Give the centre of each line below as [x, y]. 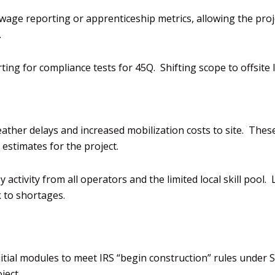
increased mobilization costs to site [160, 130]
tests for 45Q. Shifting [146, 68]
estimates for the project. [60, 146]
